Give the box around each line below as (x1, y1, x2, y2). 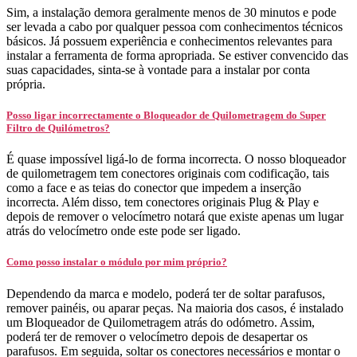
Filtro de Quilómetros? (6, 122, 110, 135)
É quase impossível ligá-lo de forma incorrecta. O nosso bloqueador (6, 152, 346, 167)
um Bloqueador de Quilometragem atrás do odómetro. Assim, (6, 315, 315, 329)
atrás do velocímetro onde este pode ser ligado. (6, 224, 241, 238)
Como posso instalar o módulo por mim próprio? (6, 256, 227, 269)
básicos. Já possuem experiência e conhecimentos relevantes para (6, 33, 332, 48)
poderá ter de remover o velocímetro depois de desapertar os (6, 329, 308, 343)
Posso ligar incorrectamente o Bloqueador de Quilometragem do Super (6, 109, 326, 122)
